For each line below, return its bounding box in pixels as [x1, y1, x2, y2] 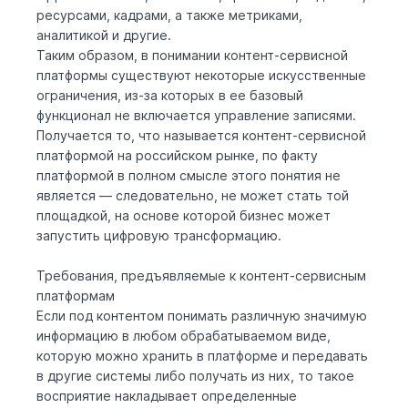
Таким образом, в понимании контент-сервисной [36, 46, 348, 63]
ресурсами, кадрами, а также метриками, [36, 6, 302, 23]
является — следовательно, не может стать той [36, 187, 349, 203]
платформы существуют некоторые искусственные [36, 66, 366, 83]
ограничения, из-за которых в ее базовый [36, 87, 303, 103]
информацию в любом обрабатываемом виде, [36, 327, 331, 343]
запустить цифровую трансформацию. [36, 227, 281, 243]
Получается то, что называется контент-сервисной [36, 127, 366, 143]
